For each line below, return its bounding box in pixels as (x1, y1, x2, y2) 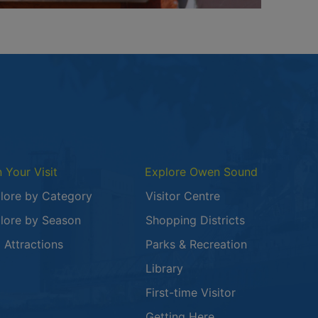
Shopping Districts (145, 213, 245, 227)
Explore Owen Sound (145, 165, 258, 179)
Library (145, 261, 183, 275)
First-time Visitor (145, 285, 236, 300)
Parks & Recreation (145, 237, 247, 251)
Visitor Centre (145, 189, 220, 203)
